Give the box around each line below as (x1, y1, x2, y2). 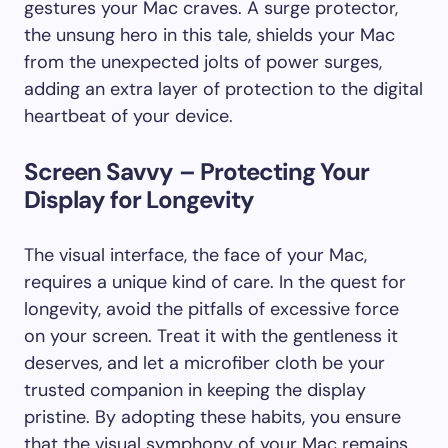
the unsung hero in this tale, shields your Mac (24, 23, 395, 47)
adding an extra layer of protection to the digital (24, 77, 423, 101)
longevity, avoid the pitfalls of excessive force (24, 297, 399, 321)
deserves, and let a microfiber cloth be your (24, 351, 385, 375)
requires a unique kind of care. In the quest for (24, 270, 406, 294)
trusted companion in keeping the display (24, 378, 366, 402)
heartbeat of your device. (24, 104, 233, 128)
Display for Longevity (24, 184, 254, 215)
